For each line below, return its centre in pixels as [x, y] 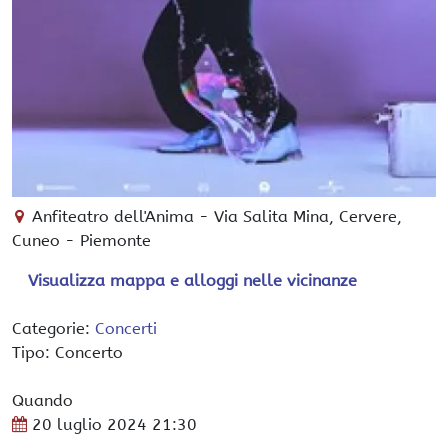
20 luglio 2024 [89, 424]
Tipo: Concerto [67, 352]
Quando [42, 400]
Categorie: [53, 328]
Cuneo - [46, 240]
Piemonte [115, 240]
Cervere [368, 216]
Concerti [126, 328]
